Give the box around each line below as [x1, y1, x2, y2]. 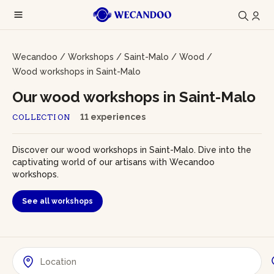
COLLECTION [12, 113, 70, 122]
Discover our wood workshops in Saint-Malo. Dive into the [12, 145, 251, 155]
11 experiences [80, 112, 146, 122]
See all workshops [22, 197, 93, 206]
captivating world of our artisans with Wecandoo [12, 157, 215, 167]
